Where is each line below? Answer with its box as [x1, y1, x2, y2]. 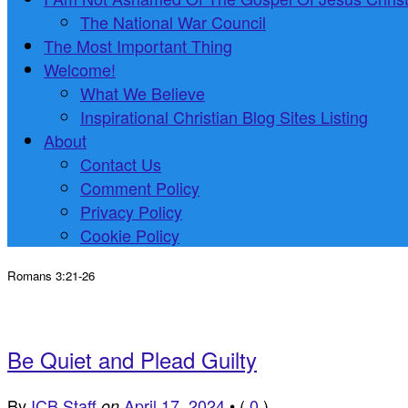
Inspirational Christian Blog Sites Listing [80, 104, 368, 128]
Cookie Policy [80, 222, 179, 247]
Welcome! [44, 56, 116, 81]
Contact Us [80, 151, 161, 176]
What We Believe [80, 80, 205, 105]
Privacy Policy [80, 199, 182, 223]
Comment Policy [80, 175, 199, 199]
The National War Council [80, 9, 266, 34]
